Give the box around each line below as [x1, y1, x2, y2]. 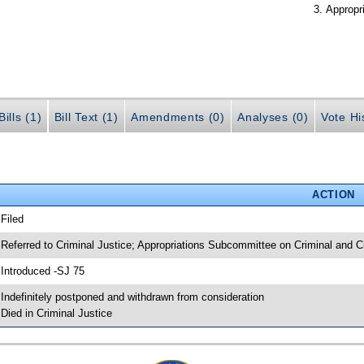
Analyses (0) [237, 110, 309, 123]
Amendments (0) [131, 110, 225, 123]
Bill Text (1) [54, 110, 119, 123]
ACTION [311, 188, 355, 201]
